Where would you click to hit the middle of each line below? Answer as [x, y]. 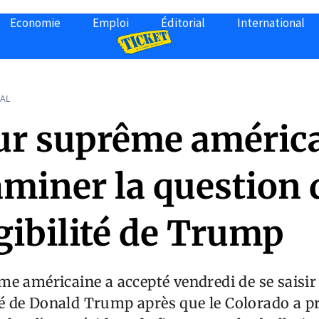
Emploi [111, 23]
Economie [35, 23]
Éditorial [183, 23]
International [271, 23]
